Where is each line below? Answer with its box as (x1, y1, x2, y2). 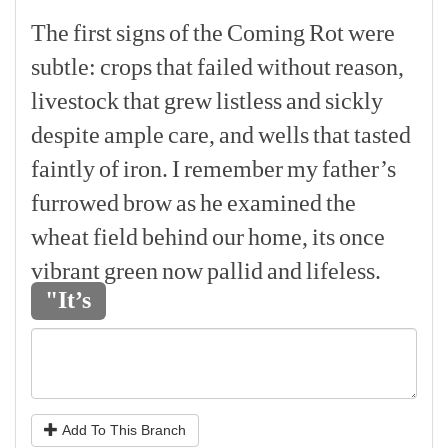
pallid (207, 258, 263, 284)
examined (227, 190, 322, 216)
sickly (325, 88, 383, 114)
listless (216, 88, 282, 114)
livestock (31, 88, 119, 114)
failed (197, 54, 253, 80)
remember (184, 156, 283, 182)
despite (31, 122, 100, 148)
